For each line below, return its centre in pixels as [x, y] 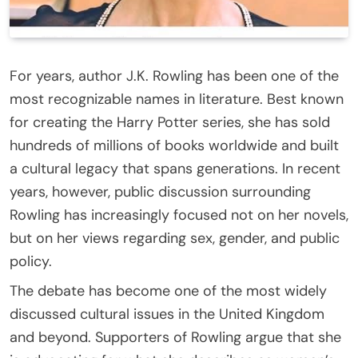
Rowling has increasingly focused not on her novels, [179, 215]
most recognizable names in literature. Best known [177, 99]
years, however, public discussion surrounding [160, 191]
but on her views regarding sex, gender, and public [175, 238]
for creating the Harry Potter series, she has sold [170, 122]
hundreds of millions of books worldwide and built [174, 145]
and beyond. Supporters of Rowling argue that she [175, 337]
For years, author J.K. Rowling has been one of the [174, 76]
